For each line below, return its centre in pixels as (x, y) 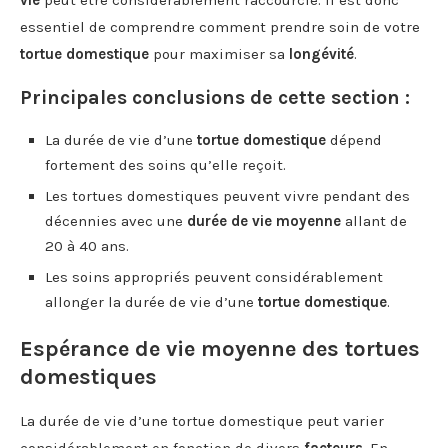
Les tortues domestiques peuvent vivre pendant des (227, 195)
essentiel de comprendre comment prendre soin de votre (220, 26)
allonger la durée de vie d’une (151, 301)
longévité (321, 53)
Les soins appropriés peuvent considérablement (214, 276)
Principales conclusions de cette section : (215, 97)
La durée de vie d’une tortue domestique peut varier (202, 420)
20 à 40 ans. (87, 245)
